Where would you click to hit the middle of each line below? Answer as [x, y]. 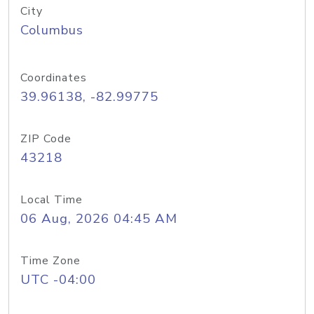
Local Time [52, 200]
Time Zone [50, 261]
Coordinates [54, 78]
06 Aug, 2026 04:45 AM [99, 219]
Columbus [52, 30]
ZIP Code [46, 139]
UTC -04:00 [58, 280]
